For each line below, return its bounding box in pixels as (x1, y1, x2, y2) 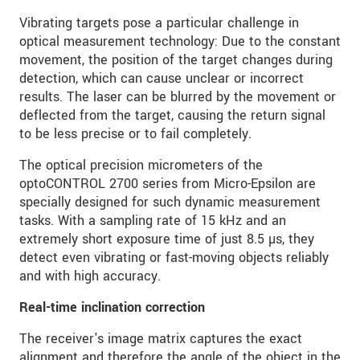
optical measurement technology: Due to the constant (19, 32, 341, 51)
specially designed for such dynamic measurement (19, 193, 321, 212)
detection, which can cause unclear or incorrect (19, 69, 304, 88)
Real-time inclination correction (19, 298, 205, 317)
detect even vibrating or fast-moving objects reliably (19, 248, 329, 268)
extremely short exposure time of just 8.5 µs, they (19, 230, 314, 249)
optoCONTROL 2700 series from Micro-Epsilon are (19, 174, 316, 194)
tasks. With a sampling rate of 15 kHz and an (19, 211, 286, 231)
